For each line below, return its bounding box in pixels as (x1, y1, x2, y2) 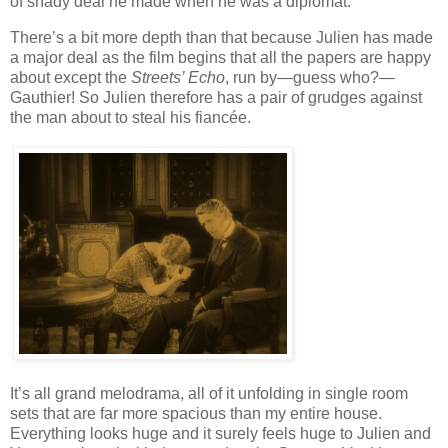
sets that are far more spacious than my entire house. (10, 404, 382, 422)
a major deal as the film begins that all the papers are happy (10, 48, 431, 66)
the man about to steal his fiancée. (10, 108, 251, 126)
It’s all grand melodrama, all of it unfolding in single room (10, 384, 408, 402)
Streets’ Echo (131, 68, 225, 86)
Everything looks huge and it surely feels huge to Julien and (10, 424, 431, 442)
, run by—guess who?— (225, 68, 395, 86)
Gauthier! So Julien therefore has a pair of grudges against (10, 88, 422, 106)
